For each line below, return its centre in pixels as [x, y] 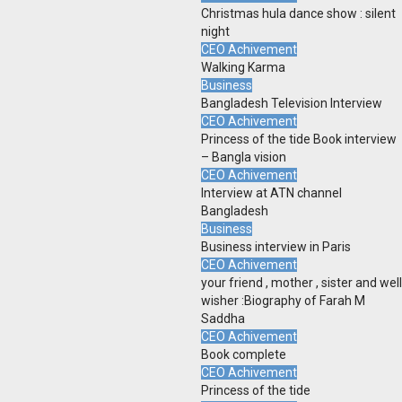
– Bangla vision [244, 157]
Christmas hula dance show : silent [298, 14]
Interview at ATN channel [271, 193]
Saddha [223, 319]
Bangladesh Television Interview [292, 104]
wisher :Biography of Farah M [283, 301]
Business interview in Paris [276, 247]
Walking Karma [243, 68]
